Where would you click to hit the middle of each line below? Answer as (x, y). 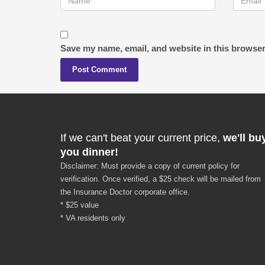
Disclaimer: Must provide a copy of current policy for (150, 166)
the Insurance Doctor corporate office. (125, 192)
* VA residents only (93, 218)
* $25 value (80, 205)
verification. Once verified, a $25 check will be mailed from (161, 179)
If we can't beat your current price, (142, 138)
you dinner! (89, 152)
